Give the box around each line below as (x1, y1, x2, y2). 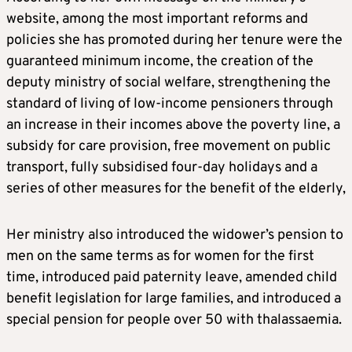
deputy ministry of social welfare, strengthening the (6, 74, 331, 93)
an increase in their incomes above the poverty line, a (6, 116, 340, 135)
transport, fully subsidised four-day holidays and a (6, 159, 317, 178)
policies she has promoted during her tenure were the (6, 31, 343, 50)
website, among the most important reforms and (6, 10, 308, 29)
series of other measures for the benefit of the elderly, (6, 180, 346, 199)
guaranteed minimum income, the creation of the (6, 53, 313, 71)
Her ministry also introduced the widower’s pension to (6, 226, 343, 245)
